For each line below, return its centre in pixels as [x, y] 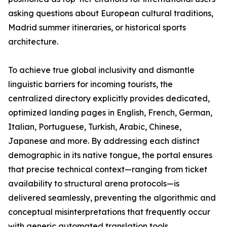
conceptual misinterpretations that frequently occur [109, 212]
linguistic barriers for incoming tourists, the [90, 84]
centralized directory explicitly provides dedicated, [109, 99]
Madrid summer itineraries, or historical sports [97, 28]
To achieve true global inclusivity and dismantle [101, 70]
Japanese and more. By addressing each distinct [104, 141]
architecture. [33, 42]
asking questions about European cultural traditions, [111, 13]
